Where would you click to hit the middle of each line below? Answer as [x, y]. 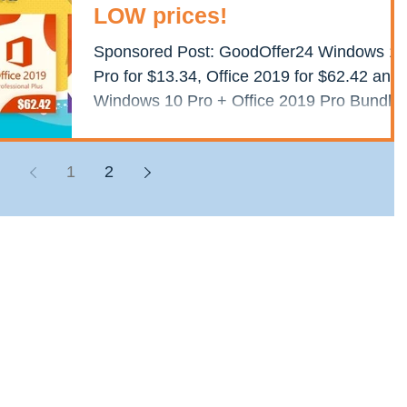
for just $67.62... [152, 126]
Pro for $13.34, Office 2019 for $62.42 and [247, 77]
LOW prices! [160, 16]
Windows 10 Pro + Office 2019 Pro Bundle [247, 101]
